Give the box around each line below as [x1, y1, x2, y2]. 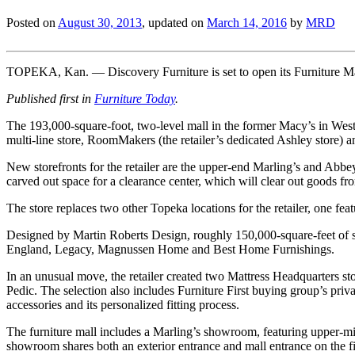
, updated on [142, 15, 207, 29]
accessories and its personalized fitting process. [6, 297, 239, 311]
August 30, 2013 [58, 15, 142, 29]
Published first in [6, 91, 94, 105]
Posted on [6, 15, 58, 29]
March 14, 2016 [207, 15, 287, 29]
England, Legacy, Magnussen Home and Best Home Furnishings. [6, 242, 334, 256]
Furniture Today [94, 91, 175, 105]
